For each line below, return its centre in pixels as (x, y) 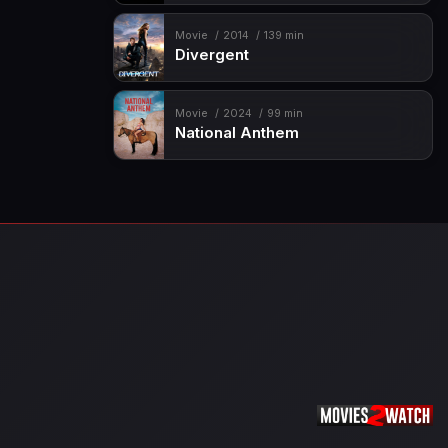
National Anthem (236, 132)
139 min (283, 36)
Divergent (211, 55)
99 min (284, 113)
